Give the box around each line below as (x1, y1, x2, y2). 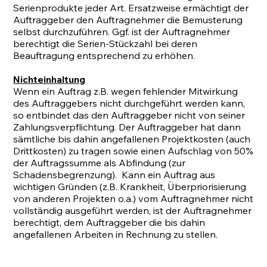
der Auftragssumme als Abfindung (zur (13, 157, 186, 169)
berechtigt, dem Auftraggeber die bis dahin (13, 216, 206, 229)
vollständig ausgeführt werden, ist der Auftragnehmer (13, 204, 252, 217)
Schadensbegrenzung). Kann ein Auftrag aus (13, 169, 216, 181)
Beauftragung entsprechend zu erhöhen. (13, 49, 195, 62)
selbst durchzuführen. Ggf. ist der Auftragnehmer (13, 26, 231, 38)
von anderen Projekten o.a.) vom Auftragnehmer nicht (13, 193, 254, 205)
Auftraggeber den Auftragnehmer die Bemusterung (13, 14, 243, 26)
